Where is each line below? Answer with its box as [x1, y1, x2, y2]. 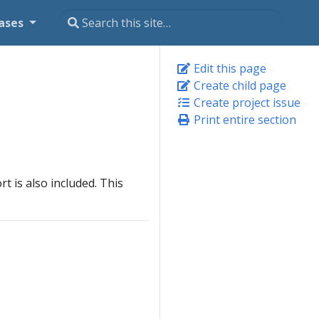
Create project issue [191, 95, 300, 110]
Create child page [191, 78, 286, 93]
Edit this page [191, 61, 266, 76]
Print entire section [191, 112, 296, 127]
